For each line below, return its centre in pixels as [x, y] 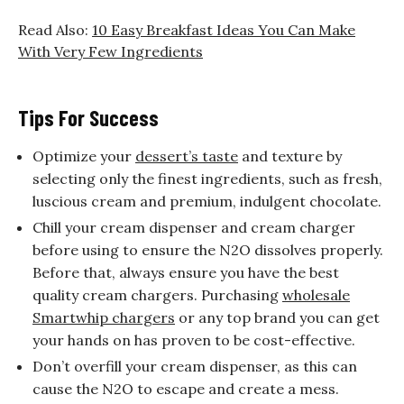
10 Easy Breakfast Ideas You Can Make [224, 30]
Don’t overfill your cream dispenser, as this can [195, 367]
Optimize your [84, 156]
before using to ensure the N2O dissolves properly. [208, 250]
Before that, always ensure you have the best [186, 273]
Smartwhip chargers [104, 318]
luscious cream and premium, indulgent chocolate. [207, 202]
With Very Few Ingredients [110, 52]
